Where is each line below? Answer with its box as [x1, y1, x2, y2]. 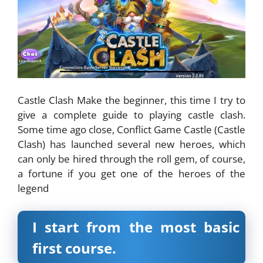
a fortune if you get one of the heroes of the [18, 167, 245, 181]
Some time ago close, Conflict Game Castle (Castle [18, 123, 245, 137]
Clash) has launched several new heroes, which [18, 137, 245, 151]
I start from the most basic [32, 217, 240, 237]
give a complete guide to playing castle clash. [18, 108, 245, 122]
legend [18, 181, 49, 195]
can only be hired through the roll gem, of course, [18, 152, 245, 166]
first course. [32, 238, 116, 258]
